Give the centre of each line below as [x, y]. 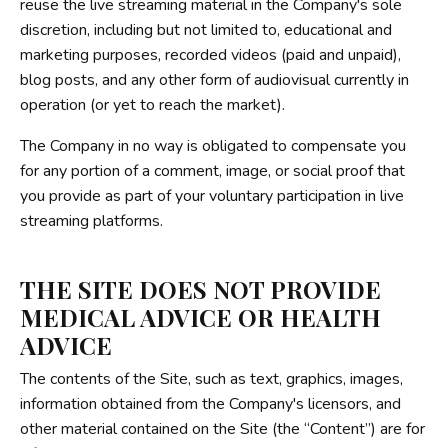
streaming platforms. [91, 220]
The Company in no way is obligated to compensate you [213, 145]
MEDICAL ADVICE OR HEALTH [200, 316]
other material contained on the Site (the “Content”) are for [222, 428]
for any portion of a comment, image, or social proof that [212, 170]
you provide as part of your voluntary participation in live [212, 195]
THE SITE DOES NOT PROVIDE [200, 288]
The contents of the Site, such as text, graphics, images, [211, 378]
